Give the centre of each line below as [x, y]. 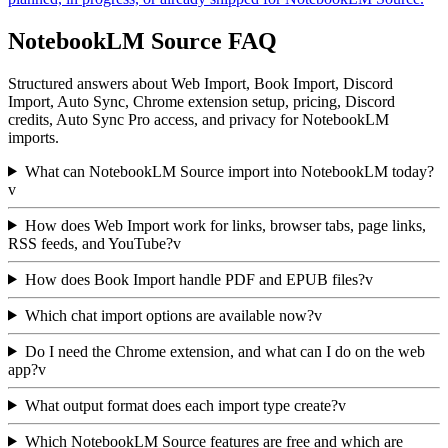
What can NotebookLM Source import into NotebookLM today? [229, 171]
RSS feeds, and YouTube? [90, 243]
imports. [33, 137]
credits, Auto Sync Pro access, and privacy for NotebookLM [198, 119]
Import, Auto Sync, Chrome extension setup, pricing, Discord [201, 101]
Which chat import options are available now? [169, 315]
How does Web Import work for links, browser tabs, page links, [225, 225]
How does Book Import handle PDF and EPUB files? [194, 279]
